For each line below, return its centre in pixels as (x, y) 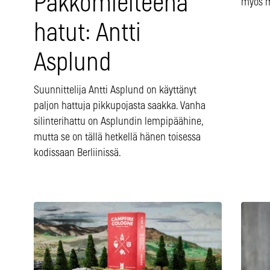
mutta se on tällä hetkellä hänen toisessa (117, 138)
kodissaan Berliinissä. (77, 153)
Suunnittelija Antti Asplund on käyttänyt (115, 91)
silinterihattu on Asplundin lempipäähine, (118, 122)
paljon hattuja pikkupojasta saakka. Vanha (120, 106)
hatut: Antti (87, 34)
